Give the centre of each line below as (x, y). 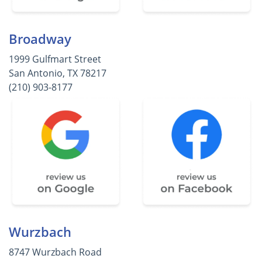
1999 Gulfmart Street (55, 59)
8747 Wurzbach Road (55, 252)
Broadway (40, 39)
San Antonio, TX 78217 (58, 73)
